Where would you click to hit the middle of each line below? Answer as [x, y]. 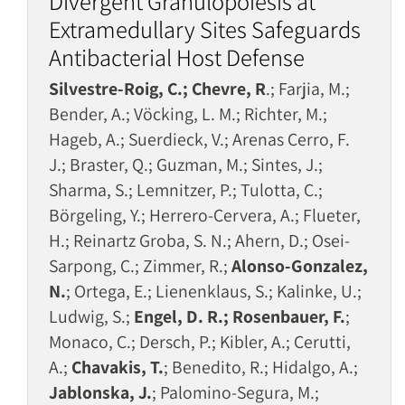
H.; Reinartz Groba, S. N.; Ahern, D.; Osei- [199, 240]
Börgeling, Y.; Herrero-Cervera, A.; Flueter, [205, 215]
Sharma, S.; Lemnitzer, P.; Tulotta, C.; [186, 190]
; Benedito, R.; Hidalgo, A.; [261, 367]
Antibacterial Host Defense [177, 57]
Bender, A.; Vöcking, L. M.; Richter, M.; [188, 114]
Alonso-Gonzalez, [300, 266]
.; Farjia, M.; [308, 89]
